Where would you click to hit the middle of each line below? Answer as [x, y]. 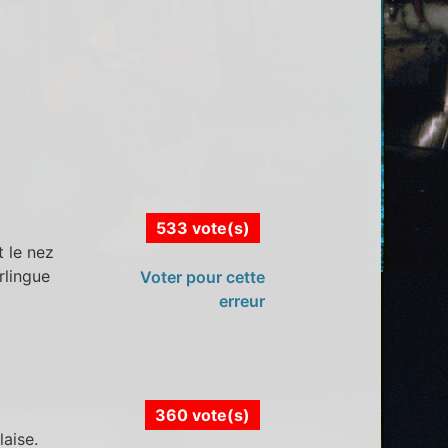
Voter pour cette [202, 276]
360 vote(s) [202, 415]
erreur [241, 300]
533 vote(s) [202, 227]
